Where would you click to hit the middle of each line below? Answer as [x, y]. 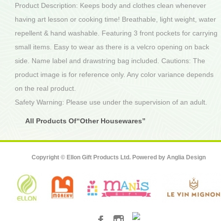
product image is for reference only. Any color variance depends [114, 74]
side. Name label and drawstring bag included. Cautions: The [110, 61]
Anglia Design [186, 157]
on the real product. [45, 88]
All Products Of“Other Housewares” [85, 121]
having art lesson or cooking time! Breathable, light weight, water [115, 19]
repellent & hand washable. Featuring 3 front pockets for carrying [116, 33]
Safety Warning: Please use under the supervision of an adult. [111, 102]
